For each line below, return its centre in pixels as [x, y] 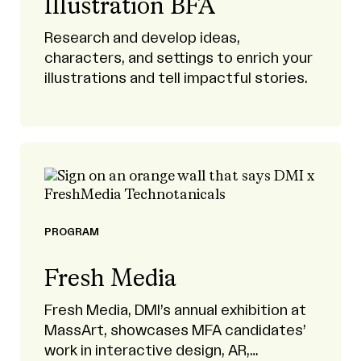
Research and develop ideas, [142, 38]
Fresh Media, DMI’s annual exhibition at [175, 310]
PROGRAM [72, 232]
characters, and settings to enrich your [178, 58]
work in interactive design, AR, [147, 351]
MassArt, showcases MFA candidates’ [175, 330]
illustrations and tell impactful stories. [176, 78]
